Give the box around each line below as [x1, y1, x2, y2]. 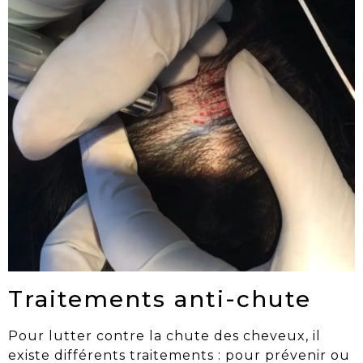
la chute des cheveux [149, 328, 305, 344]
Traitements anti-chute [8, 285, 311, 314]
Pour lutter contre [8, 328, 149, 344]
